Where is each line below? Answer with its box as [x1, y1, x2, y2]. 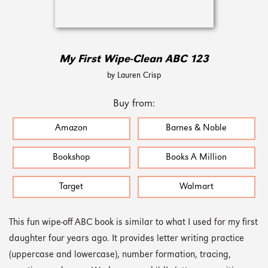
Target [59, 182, 84, 191]
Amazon [55, 124, 88, 133]
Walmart [179, 182, 214, 191]
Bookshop [53, 153, 90, 163]
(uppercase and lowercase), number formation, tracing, [9, 250, 231, 260]
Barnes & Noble [166, 124, 227, 133]
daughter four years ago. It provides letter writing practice [9, 234, 244, 243]
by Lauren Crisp [107, 72, 161, 80]
